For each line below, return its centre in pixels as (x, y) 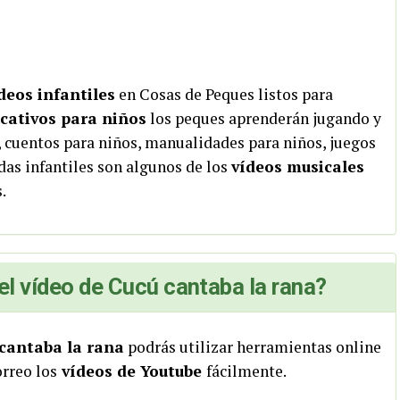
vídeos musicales (298, 167)
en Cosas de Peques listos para (224, 94)
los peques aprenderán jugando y (264, 118)
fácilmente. (246, 371)
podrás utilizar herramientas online (253, 347)
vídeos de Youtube (132, 371)
